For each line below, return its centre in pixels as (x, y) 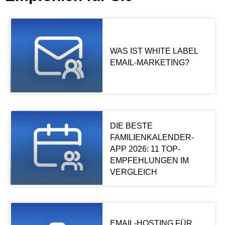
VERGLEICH (133, 172)
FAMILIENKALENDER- (152, 137)
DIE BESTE (131, 126)
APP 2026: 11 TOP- (145, 149)
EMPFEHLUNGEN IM (149, 160)
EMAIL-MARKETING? (149, 62)
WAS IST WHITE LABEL (154, 51)
